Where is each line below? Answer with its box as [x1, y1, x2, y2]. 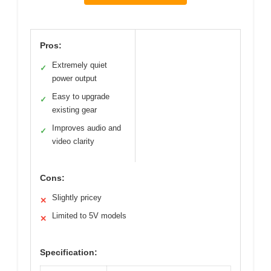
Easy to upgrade [52, 91, 109, 101]
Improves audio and [52, 123, 121, 132]
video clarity [52, 136, 94, 146]
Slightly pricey [52, 192, 102, 202]
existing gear [52, 105, 97, 114]
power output [52, 73, 97, 83]
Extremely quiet [52, 60, 107, 70]
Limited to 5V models [52, 211, 126, 220]
